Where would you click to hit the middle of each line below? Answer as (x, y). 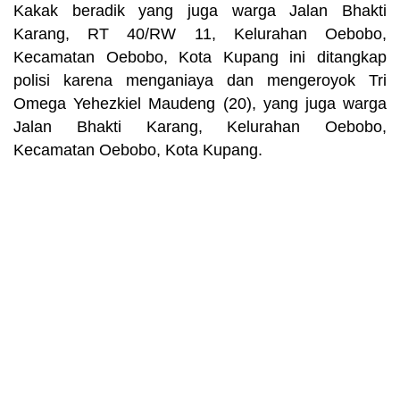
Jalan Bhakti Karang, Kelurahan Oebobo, (200, 126)
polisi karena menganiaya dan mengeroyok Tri (200, 80)
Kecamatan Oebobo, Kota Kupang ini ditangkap (200, 57)
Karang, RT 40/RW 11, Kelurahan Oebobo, (200, 33)
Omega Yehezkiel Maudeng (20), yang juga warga (200, 103)
